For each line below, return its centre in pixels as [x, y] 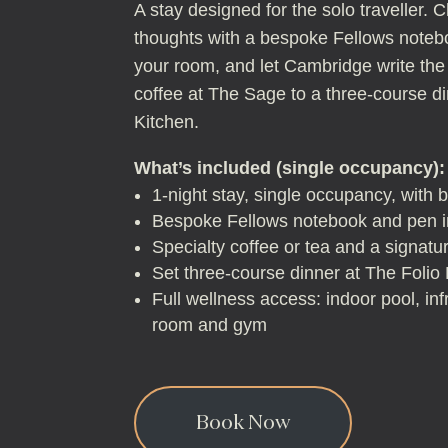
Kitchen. [167, 122]
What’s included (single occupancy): [290, 168]
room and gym [210, 325]
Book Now [243, 422]
